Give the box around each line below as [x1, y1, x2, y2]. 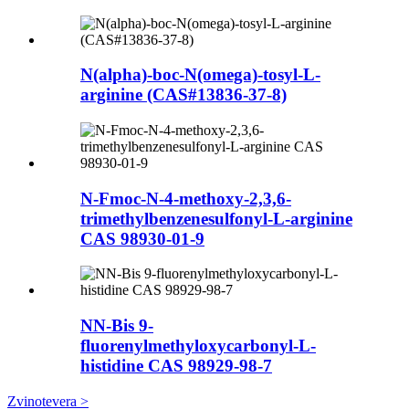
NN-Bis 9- [80, 316, 153, 336]
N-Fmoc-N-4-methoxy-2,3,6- [80, 188, 291, 208]
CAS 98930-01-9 [80, 228, 204, 248]
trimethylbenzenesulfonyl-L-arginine [80, 208, 352, 228]
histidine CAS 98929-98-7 [80, 356, 272, 376]
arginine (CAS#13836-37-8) [80, 85, 287, 105]
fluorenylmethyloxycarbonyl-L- [80, 336, 316, 356]
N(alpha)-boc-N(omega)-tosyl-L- [80, 65, 320, 85]
